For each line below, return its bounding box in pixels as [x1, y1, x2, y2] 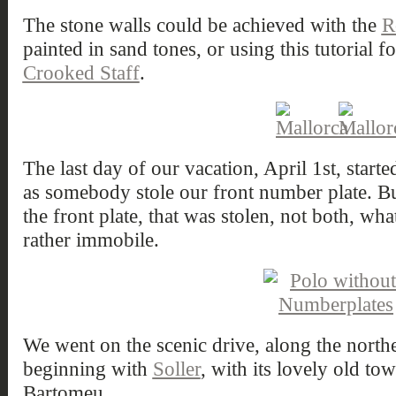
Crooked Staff [22, 61, 140, 84]
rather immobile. [22, 228, 159, 251]
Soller [152, 357, 201, 380]
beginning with [22, 357, 153, 380]
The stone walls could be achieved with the [22, 13, 382, 36]
